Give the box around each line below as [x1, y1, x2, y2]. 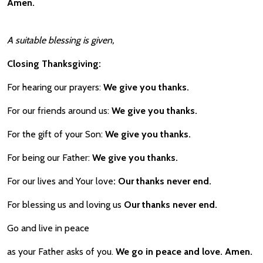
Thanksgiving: [42, 58, 101, 69]
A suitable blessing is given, [7, 35, 114, 46]
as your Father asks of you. [7, 246, 116, 257]
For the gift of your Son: [7, 129, 103, 140]
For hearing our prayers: [7, 82, 101, 93]
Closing [7, 58, 42, 69]
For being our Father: [7, 152, 90, 163]
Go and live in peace [7, 222, 89, 234]
